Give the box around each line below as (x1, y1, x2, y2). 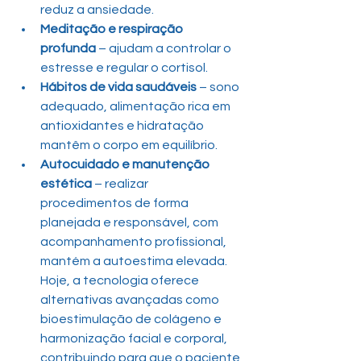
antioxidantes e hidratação (40, 118, 206, 132)
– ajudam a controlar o (96, 41, 234, 55)
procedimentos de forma (40, 196, 191, 210)
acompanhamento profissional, (40, 234, 229, 248)
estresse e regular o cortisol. (40, 60, 208, 74)
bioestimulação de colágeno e (40, 312, 224, 326)
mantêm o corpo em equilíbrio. (40, 138, 218, 151)
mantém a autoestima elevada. (40, 254, 230, 268)
